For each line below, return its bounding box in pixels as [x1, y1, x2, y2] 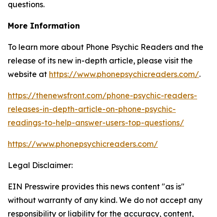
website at [8, 69, 49, 79]
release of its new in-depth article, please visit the [8, 56, 193, 65]
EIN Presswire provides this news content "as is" [8, 182, 185, 191]
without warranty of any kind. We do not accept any [8, 195, 202, 205]
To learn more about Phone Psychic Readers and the [8, 42, 203, 52]
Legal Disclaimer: [8, 160, 73, 170]
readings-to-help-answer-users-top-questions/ [8, 118, 184, 127]
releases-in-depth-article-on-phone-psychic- [8, 104, 176, 114]
